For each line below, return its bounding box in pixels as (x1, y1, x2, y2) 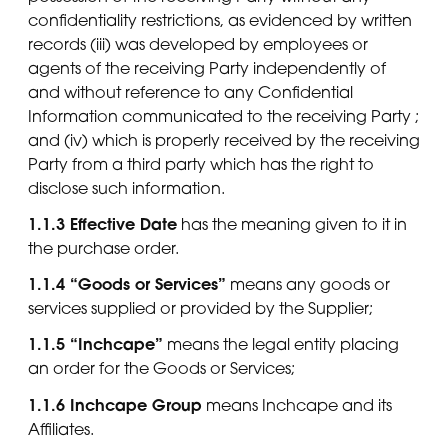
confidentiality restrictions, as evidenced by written (28, 9, 412, 30)
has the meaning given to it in (177, 213, 407, 234)
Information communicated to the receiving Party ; (28, 105, 419, 126)
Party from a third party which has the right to (28, 153, 374, 174)
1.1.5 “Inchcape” (28, 333, 163, 356)
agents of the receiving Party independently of (28, 57, 386, 78)
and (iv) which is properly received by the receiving (28, 129, 420, 150)
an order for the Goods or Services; (28, 358, 295, 379)
